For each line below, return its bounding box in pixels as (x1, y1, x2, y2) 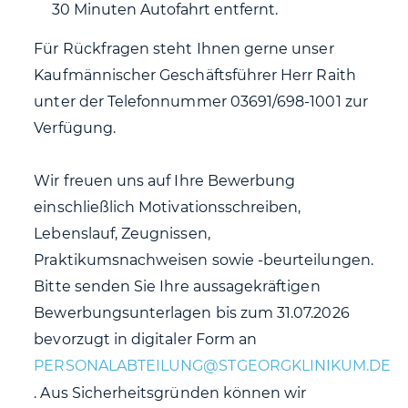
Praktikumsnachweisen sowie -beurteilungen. (34, 251, 373, 269)
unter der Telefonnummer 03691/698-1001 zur (34, 93, 368, 110)
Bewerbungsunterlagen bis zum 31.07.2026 (34, 304, 350, 321)
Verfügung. (34, 119, 116, 137)
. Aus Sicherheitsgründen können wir (34, 384, 307, 402)
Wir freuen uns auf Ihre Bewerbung (34, 172, 296, 189)
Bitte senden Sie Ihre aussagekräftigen (34, 278, 321, 295)
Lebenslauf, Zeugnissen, (34, 225, 210, 242)
